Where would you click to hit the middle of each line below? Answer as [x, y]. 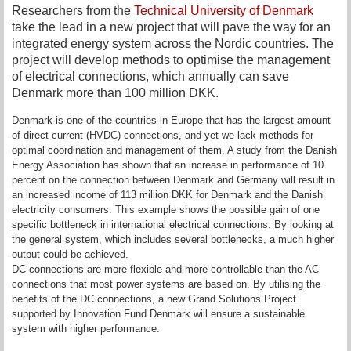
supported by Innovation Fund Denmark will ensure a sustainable [158, 314]
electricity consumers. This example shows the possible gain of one [166, 210]
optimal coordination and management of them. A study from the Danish [174, 150]
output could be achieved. [70, 254]
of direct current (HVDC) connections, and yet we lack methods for [163, 135]
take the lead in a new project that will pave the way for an [171, 27]
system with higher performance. [86, 329]
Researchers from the [73, 11]
